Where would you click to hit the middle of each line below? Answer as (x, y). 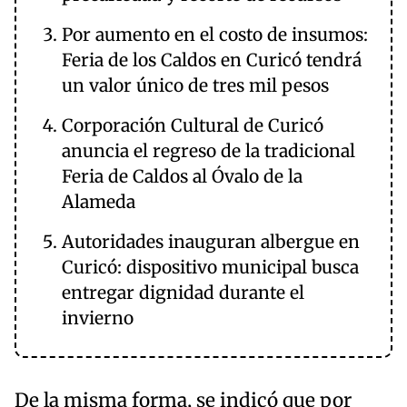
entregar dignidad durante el (183, 293)
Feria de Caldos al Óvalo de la (182, 177)
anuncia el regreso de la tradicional (208, 151)
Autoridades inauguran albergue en (211, 242)
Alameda (99, 202)
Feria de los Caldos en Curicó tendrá (212, 60)
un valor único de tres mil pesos (195, 86)
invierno (98, 318)
